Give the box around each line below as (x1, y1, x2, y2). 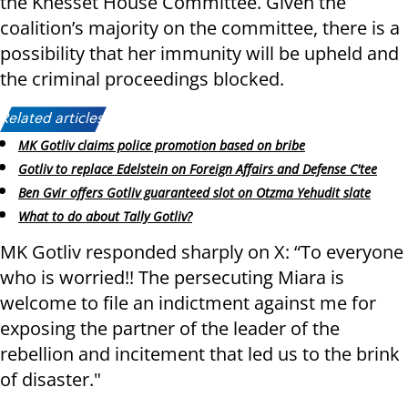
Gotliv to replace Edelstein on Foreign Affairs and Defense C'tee (18, 160, 377, 178)
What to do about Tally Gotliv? (18, 207, 192, 225)
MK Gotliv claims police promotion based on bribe (18, 137, 305, 155)
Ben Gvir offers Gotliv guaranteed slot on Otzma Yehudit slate (18, 183, 371, 201)
